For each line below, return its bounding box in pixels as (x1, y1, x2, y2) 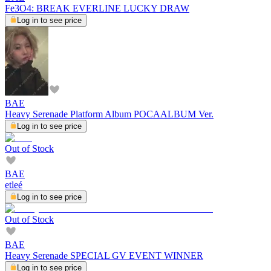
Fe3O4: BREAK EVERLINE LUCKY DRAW (5, 2, 189, 13)
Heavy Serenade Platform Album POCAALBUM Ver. (5, 108, 214, 119)
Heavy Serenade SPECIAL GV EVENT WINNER (5, 250, 203, 261)
